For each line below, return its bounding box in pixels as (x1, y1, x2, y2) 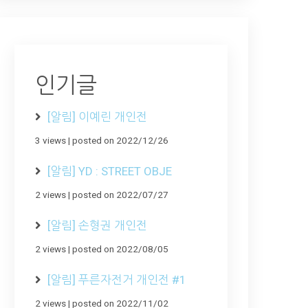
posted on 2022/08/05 (72, 243, 168, 254)
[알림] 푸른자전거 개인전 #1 (47, 272, 186, 287)
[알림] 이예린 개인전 (47, 109, 147, 124)
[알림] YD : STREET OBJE (47, 164, 172, 178)
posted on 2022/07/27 (72, 188, 168, 200)
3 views (35, 134, 66, 146)
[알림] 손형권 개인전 (47, 218, 147, 232)
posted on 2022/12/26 (72, 134, 168, 146)
